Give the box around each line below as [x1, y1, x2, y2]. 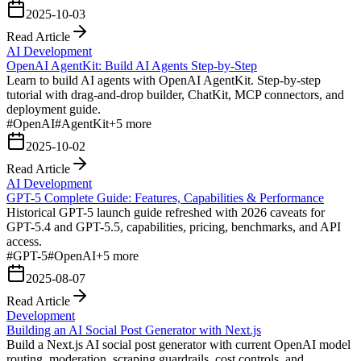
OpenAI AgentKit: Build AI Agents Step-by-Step [6, 58, 257, 73]
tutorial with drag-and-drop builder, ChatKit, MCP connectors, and [6, 87, 344, 102]
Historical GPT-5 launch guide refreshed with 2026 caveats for [6, 205, 325, 219]
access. [6, 234, 42, 248]
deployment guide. [6, 102, 101, 116]
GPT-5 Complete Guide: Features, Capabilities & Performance [6, 190, 324, 205]
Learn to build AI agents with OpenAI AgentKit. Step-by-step [6, 73, 321, 87]
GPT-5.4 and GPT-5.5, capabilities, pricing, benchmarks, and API [6, 219, 341, 234]
